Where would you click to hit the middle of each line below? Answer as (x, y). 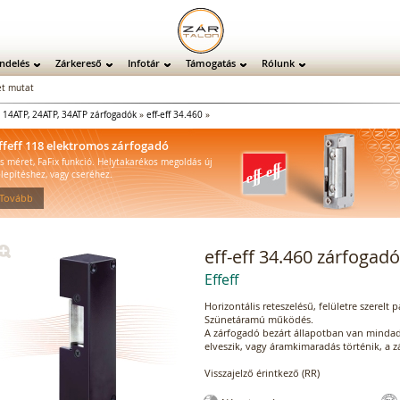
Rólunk (278, 62)
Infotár (144, 62)
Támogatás (211, 62)
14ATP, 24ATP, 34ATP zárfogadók (70, 114)
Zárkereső (79, 62)
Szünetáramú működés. (259, 320)
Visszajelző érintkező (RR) (262, 373)
